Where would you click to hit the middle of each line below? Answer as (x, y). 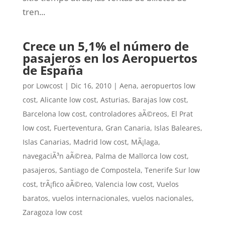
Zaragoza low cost (52, 212)
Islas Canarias (46, 142)
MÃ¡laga (144, 142)
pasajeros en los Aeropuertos (110, 58)
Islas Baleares (177, 128)
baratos (35, 198)
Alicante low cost (68, 99)
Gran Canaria (128, 128)
